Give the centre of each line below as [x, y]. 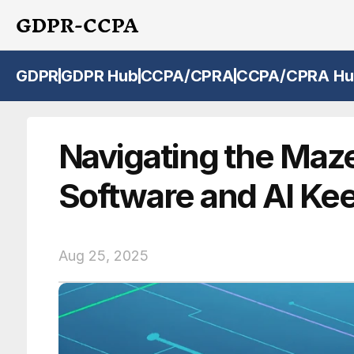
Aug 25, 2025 [103, 255]
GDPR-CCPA [77, 25]
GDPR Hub [100, 76]
